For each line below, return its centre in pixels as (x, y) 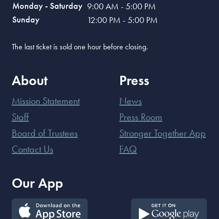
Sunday (26, 20)
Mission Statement (46, 101)
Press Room (141, 117)
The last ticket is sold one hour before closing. (80, 47)
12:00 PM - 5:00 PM (122, 20)
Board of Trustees (45, 133)
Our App (37, 183)
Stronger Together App (163, 133)
